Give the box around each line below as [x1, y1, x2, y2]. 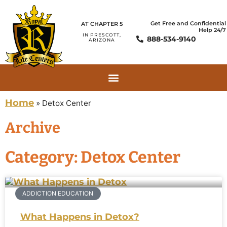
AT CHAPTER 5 [81, 20, 123, 28]
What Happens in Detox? [20, 211, 139, 222]
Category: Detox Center [5, 147, 180, 167]
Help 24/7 [198, 26, 226, 34]
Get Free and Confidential [150, 20, 226, 27]
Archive [5, 119, 60, 137]
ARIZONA [88, 36, 115, 43]
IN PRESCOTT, [82, 31, 121, 37]
